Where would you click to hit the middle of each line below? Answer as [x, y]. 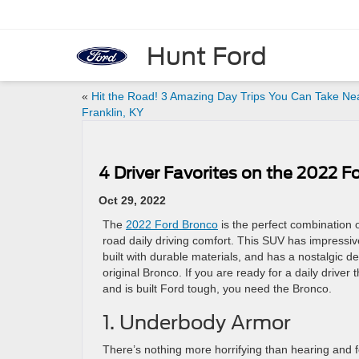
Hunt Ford [207, 56]
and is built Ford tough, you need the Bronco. [217, 288]
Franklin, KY [113, 112]
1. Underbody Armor [197, 323]
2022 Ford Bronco [172, 224]
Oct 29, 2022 [132, 200]
